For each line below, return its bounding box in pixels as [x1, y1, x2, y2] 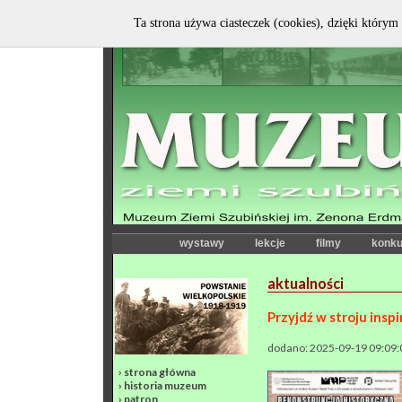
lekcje [255, 237, 285, 249]
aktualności [267, 275, 344, 292]
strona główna [124, 365, 196, 379]
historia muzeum [124, 379, 206, 392]
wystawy [179, 237, 224, 249]
